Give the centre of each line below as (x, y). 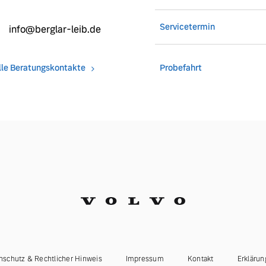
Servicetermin (187, 27)
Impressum (145, 259)
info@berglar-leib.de (55, 29)
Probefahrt (180, 68)
